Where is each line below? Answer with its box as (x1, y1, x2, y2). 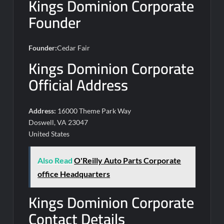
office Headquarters (37, 168, 110, 178)
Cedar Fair (57, 43, 90, 52)
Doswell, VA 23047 (28, 117, 88, 126)
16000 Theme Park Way (56, 106, 131, 115)
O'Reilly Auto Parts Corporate (74, 155, 181, 165)
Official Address (28, 71, 128, 99)
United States (28, 129, 70, 138)
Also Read (37, 155, 73, 165)
